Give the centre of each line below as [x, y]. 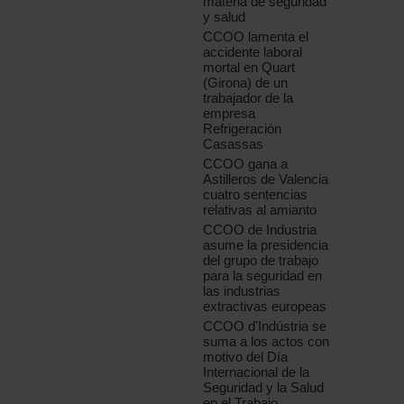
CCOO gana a [246, 164]
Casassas [234, 144]
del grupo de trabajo [261, 261]
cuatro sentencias [256, 195]
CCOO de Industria [260, 230]
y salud [225, 17]
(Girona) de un [246, 83]
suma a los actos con [266, 342]
